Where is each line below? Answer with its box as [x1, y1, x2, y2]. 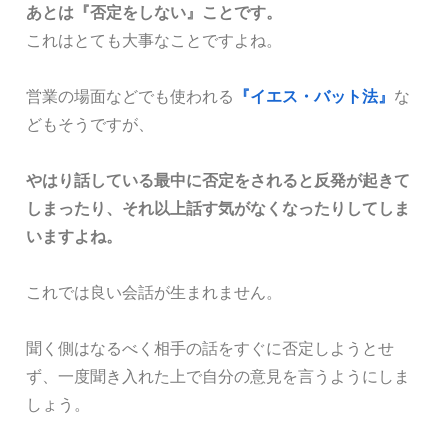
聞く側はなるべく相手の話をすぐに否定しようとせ [26, 339, 394, 359]
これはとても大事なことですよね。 [26, 31, 282, 51]
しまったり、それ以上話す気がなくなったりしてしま [26, 199, 410, 219]
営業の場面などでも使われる [26, 87, 234, 107]
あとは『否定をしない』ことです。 [26, 3, 282, 23]
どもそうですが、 [26, 115, 154, 135]
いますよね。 [26, 227, 122, 247]
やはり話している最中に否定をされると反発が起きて [26, 171, 410, 191]
